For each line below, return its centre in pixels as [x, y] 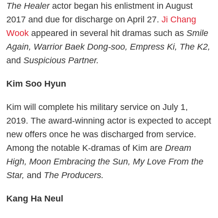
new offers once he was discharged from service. [101, 134]
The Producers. [73, 175]
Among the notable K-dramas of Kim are [86, 148]
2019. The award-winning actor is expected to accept [109, 120]
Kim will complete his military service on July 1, [97, 107]
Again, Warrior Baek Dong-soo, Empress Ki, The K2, [109, 46]
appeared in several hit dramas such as [108, 33]
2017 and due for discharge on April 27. [84, 19]
